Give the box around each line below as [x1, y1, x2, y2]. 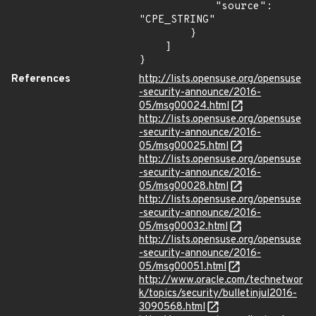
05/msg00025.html [139, 140, 229, 153]
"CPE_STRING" [139, 13, 215, 27]
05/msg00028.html [139, 180, 229, 193]
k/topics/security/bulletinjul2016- [139, 287, 297, 300]
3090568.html [139, 300, 205, 314]
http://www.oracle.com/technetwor [139, 274, 303, 287]
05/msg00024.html [139, 99, 229, 113]
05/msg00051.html [139, 260, 226, 274]
